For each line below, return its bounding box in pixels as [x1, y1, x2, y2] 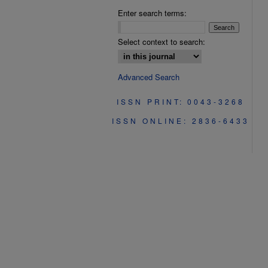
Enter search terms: [118, 7, 187, 19]
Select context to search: [118, 36, 205, 47]
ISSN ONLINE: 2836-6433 [112, 115, 249, 126]
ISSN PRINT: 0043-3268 [116, 96, 245, 106]
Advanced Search [118, 71, 179, 83]
